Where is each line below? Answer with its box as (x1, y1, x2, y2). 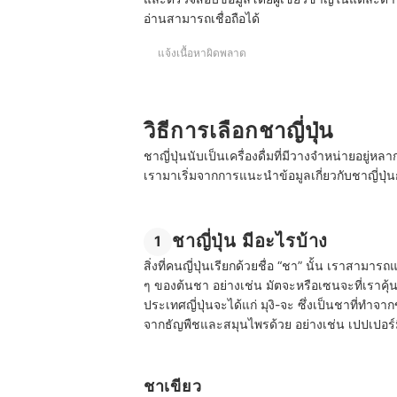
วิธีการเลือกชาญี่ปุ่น (144, 118, 334, 144)
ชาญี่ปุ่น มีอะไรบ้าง (172, 230, 329, 252)
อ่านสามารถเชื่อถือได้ (144, 11, 260, 27)
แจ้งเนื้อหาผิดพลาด (158, 46, 246, 60)
